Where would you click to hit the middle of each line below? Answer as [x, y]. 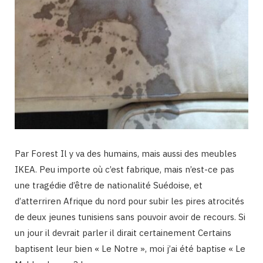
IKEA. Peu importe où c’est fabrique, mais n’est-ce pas [124, 170]
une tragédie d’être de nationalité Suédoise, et [109, 186]
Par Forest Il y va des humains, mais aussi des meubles [126, 154]
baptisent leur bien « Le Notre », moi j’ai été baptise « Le [130, 249]
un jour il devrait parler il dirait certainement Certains [123, 233]
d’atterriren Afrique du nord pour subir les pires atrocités [129, 201]
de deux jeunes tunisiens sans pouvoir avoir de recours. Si [130, 217]
